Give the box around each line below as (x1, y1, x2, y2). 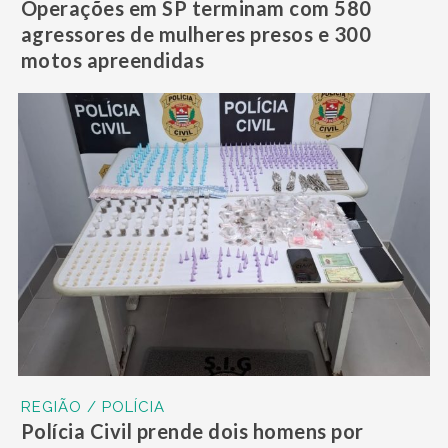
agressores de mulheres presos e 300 (20, 21, 372, 46)
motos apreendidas (20, 47, 205, 72)
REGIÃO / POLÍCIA (20, 397, 165, 416)
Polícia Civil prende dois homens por (20, 418, 364, 443)
